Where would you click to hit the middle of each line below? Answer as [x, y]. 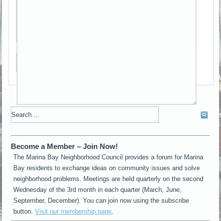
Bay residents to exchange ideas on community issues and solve [107, 168]
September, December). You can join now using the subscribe [101, 201]
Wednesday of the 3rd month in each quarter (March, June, [98, 190]
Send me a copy [56, 77]
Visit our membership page [74, 212]
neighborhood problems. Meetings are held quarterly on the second [109, 179]
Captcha [43, 48]
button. [24, 212]
